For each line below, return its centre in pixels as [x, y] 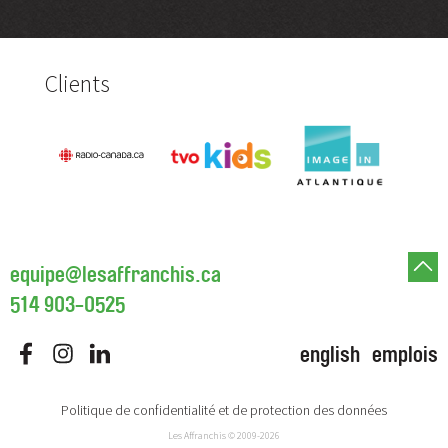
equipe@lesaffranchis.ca [115, 275]
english [330, 355]
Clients [77, 83]
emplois [405, 355]
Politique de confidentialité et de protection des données [224, 410]
